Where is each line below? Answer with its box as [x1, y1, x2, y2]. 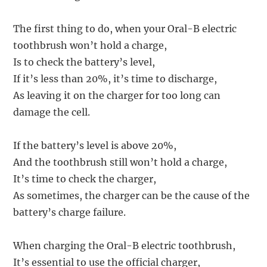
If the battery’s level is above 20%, [13, 139, 177, 152]
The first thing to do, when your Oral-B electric [13, 23, 237, 35]
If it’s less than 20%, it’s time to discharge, [13, 73, 218, 85]
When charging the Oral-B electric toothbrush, [13, 240, 236, 252]
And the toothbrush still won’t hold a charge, [13, 156, 228, 169]
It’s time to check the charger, [13, 173, 157, 185]
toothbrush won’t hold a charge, [13, 39, 167, 52]
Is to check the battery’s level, [13, 56, 156, 69]
